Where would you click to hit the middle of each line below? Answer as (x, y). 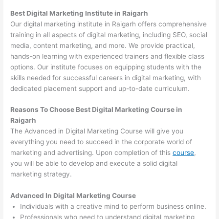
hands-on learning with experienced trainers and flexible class (108, 56)
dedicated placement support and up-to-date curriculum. (100, 88)
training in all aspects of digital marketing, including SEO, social (109, 34)
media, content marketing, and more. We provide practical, (103, 45)
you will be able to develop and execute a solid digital (94, 164)
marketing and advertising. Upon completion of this (92, 153)
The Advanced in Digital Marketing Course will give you (97, 131)
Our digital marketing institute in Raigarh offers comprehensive (109, 24)
